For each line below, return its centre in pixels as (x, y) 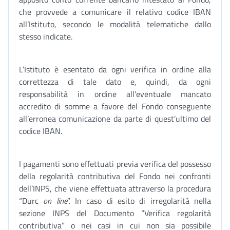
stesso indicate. (46, 36)
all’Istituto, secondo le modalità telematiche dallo (115, 24)
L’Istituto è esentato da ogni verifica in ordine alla (115, 69)
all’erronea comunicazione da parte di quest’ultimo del (115, 119)
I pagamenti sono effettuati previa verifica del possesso (115, 164)
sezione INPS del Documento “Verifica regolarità (115, 213)
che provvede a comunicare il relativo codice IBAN (115, 12)
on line (55, 201)
